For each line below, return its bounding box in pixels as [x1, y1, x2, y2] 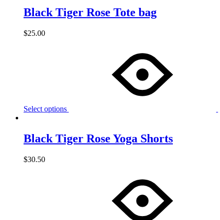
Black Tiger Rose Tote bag [24, 6, 157, 19]
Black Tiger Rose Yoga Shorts [24, 132, 173, 145]
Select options [24, 105, 67, 113]
